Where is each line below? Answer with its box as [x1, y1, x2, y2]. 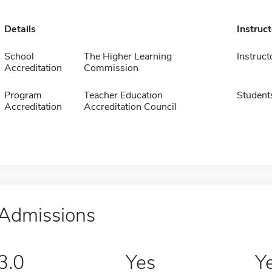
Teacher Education [83, 89, 163, 102]
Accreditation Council [83, 100, 177, 114]
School [4, 50, 34, 63]
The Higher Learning [83, 50, 172, 63]
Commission [83, 61, 138, 75]
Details [4, 22, 36, 36]
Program [4, 89, 42, 102]
